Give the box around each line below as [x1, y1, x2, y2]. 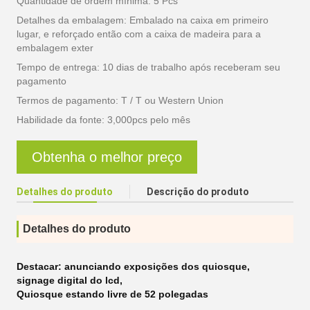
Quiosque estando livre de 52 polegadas [17, 289, 208, 300]
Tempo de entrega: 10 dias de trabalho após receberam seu [17, 62, 280, 73]
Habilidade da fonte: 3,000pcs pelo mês [17, 114, 190, 125]
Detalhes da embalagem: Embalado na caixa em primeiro [17, 15, 268, 26]
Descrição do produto [147, 186, 249, 197]
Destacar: [17, 261, 64, 272]
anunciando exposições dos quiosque [64, 261, 247, 272]
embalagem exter [17, 42, 93, 53]
